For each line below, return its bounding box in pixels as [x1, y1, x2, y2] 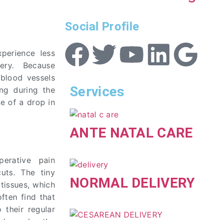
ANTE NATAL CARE [70, 125, 193, 141]
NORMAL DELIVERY [70, 175, 195, 192]
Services [70, 83, 125, 100]
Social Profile [65, 20, 139, 34]
